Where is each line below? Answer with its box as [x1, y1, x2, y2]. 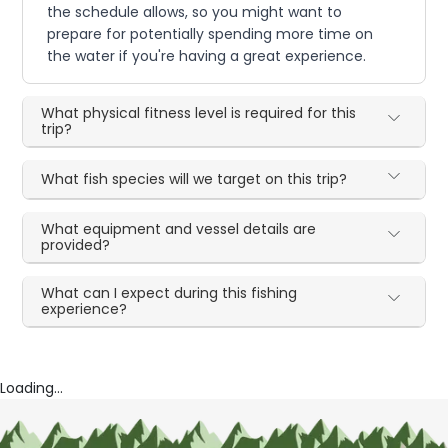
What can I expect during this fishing [41, 282, 298, 303]
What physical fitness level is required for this [41, 102, 357, 123]
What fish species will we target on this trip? [41, 168, 348, 189]
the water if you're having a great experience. [47, 45, 367, 66]
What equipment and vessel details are [41, 218, 317, 239]
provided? [41, 234, 111, 255]
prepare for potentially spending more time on [47, 23, 374, 44]
